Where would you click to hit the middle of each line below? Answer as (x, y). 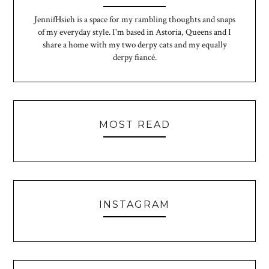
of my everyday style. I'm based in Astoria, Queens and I (134, 32)
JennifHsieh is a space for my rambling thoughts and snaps (134, 20)
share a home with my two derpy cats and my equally (134, 45)
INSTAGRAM (134, 205)
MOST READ (134, 125)
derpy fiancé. (134, 58)
